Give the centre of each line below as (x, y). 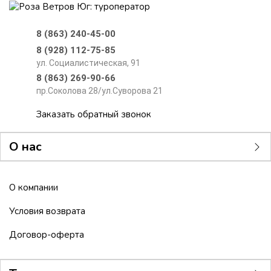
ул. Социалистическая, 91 (88, 63)
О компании (34, 188)
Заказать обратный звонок (94, 115)
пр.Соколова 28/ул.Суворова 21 (99, 91)
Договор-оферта (47, 235)
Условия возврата (47, 211)
